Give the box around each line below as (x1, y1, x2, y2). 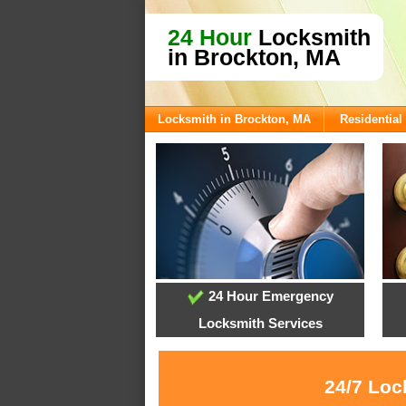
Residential (340, 112, 402, 126)
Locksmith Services (198, 315, 323, 332)
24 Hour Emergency (204, 288, 333, 304)
